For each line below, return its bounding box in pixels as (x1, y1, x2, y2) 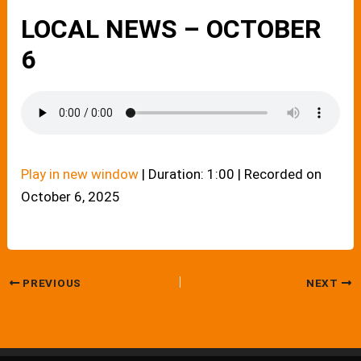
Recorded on (244, 165, 322, 182)
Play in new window (21, 165, 139, 182)
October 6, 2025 (21, 188, 121, 205)
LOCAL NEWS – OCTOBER (21, 14, 322, 45)
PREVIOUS (19, 276, 81, 289)
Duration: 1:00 (148, 165, 235, 182)
